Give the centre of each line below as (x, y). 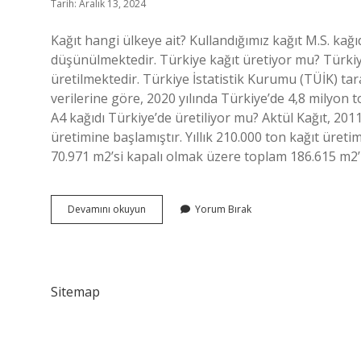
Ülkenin (162, 237)
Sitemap (75, 292)
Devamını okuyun (107, 209)
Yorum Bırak (223, 209)
